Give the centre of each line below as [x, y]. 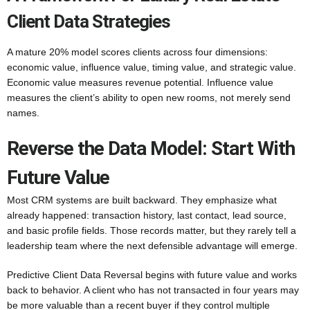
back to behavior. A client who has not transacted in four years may [153, 290]
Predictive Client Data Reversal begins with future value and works [152, 275]
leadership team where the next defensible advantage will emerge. [152, 246]
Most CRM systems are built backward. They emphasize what [142, 200]
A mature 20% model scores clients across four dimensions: [137, 52]
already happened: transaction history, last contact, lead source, [147, 215]
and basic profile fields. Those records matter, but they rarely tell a [152, 230]
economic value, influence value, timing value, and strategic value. [152, 67]
